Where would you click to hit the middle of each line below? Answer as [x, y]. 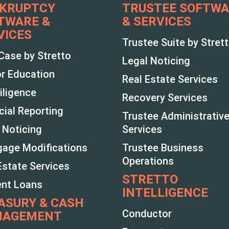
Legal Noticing [156, 61]
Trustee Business [163, 147]
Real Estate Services [170, 79]
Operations [148, 161]
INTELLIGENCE [165, 192]
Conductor [147, 213]
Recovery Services [165, 97]
